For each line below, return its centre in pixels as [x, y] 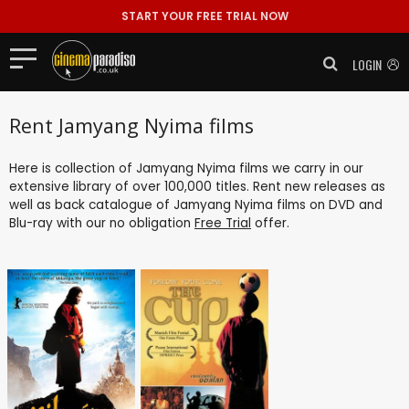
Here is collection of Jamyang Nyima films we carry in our [186, 168]
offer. [270, 223]
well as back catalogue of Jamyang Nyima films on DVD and [196, 204]
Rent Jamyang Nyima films [131, 125]
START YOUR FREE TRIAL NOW [204, 16]
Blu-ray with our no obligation [102, 223]
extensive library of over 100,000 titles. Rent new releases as [197, 186]
